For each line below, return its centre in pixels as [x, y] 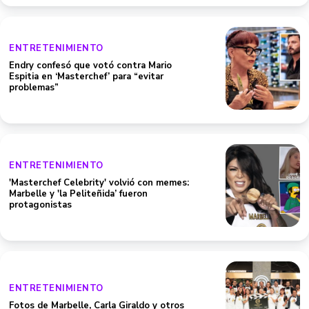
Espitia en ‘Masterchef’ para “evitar [86, 77]
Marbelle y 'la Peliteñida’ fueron [78, 194]
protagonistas [40, 205]
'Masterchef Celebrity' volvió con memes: [99, 183]
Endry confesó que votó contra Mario [90, 66]
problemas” [34, 88]
